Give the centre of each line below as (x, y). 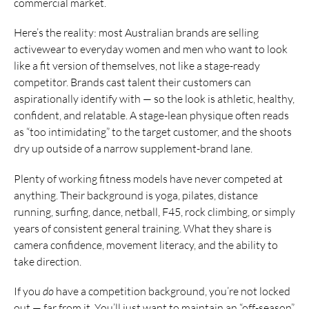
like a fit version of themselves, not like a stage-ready (137, 66)
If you (28, 291)
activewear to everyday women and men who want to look (151, 49)
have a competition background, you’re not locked (172, 291)
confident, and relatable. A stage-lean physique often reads (151, 116)
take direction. (48, 261)
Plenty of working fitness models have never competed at (148, 178)
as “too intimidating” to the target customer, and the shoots (153, 132)
